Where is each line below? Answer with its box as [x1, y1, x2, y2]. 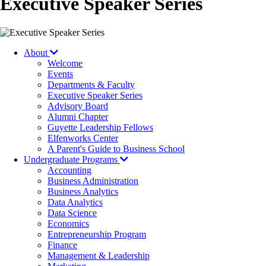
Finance [47, 239, 77, 250]
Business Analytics [47, 186, 118, 197]
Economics [47, 218, 89, 229]
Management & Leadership [47, 250, 150, 261]
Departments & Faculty [47, 79, 135, 90]
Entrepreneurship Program [47, 229, 146, 239]
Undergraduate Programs [24, 154, 120, 164]
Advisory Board [47, 100, 108, 111]
